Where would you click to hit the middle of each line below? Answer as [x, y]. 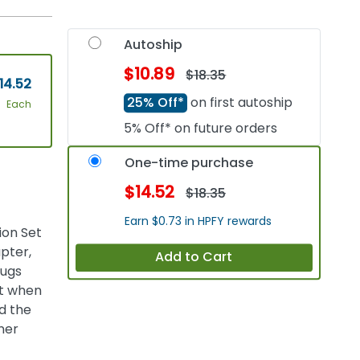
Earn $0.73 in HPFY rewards [198, 221]
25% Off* [156, 103]
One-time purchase [189, 163]
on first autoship [240, 103]
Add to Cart [194, 257]
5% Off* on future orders [201, 129]
